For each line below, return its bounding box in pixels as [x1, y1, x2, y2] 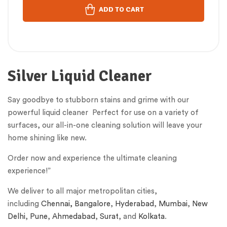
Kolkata [138, 213, 165, 221]
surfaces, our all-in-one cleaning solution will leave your [8, 122, 202, 130]
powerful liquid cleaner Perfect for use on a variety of [8, 109, 199, 117]
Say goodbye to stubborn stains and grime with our [8, 96, 189, 104]
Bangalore [74, 200, 110, 208]
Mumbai [159, 200, 187, 208]
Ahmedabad [52, 213, 95, 221]
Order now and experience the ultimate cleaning [8, 155, 177, 163]
